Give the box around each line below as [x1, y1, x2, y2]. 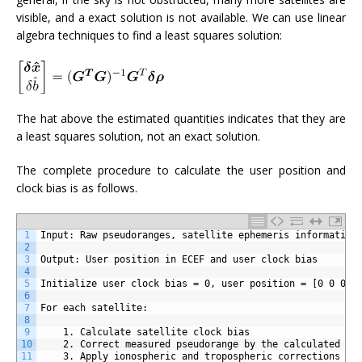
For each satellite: [40, 302, 148, 314]
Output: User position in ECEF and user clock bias [40, 254, 318, 266]
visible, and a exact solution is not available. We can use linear [16, 9, 346, 25]
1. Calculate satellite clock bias [63, 326, 250, 339]
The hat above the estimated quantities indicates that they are [16, 111, 346, 127]
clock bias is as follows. [16, 180, 137, 196]
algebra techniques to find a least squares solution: [16, 27, 282, 43]
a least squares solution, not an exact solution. [16, 128, 260, 145]
